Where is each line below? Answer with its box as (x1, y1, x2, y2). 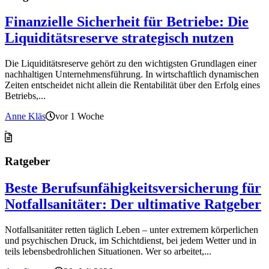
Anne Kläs (5, 111, 46, 122)
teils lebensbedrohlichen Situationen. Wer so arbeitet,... (5, 246, 211, 256)
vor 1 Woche (55, 111, 104, 122)
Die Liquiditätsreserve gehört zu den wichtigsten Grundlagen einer (5, 58, 256, 69)
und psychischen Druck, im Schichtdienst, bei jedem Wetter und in (5, 235, 256, 246)
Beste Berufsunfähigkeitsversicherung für (5, 180, 261, 196)
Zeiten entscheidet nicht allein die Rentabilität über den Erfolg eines (5, 80, 260, 91)
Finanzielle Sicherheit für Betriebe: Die (5, 14, 249, 30)
